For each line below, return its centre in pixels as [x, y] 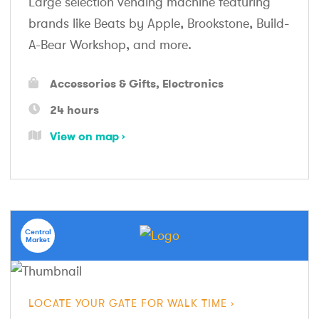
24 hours [74, 110]
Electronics [193, 84]
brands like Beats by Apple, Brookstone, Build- [159, 24]
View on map [84, 136]
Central [38, 232]
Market [38, 240]
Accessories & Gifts [103, 84]
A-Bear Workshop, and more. [110, 45]
